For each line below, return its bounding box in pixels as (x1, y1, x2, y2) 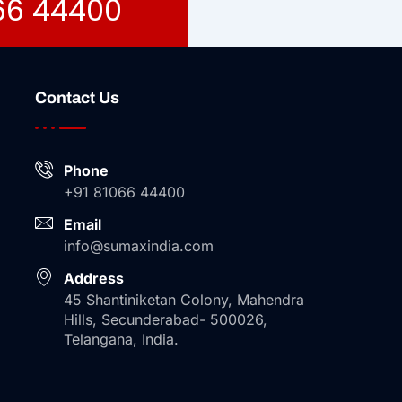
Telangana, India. (63, 330, 179, 348)
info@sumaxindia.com (63, 237, 214, 255)
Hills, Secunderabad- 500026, (63, 310, 267, 328)
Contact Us (34, 89, 119, 107)
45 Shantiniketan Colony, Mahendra (63, 291, 304, 309)
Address (63, 269, 124, 287)
